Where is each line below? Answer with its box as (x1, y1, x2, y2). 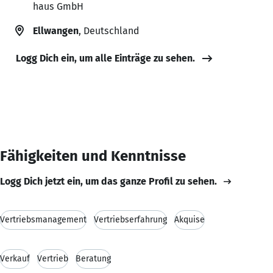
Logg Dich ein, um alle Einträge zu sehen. (16, 52, 195, 64)
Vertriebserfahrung (94, 214, 167, 225)
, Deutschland (79, 24, 139, 37)
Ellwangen (33, 24, 79, 37)
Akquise (174, 214, 205, 225)
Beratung (76, 253, 111, 264)
